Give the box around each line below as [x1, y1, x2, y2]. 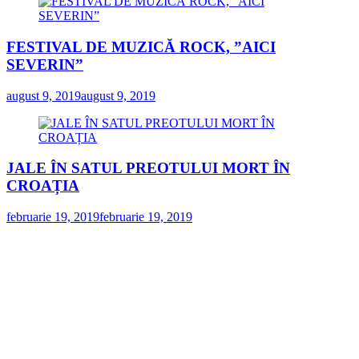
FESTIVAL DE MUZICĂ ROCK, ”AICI [6, 38, 276, 56]
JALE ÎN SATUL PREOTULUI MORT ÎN [6, 159, 290, 177]
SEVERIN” [6, 56, 83, 74]
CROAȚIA [6, 177, 79, 195]
